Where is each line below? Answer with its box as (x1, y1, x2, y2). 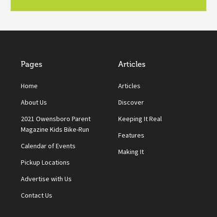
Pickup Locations (20, 157, 70, 167)
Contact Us (20, 190, 52, 200)
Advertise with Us (20, 174, 72, 183)
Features (118, 130, 145, 139)
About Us (20, 97, 47, 107)
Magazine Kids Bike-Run (20, 124, 89, 134)
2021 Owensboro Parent (20, 114, 91, 123)
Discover (118, 97, 144, 107)
